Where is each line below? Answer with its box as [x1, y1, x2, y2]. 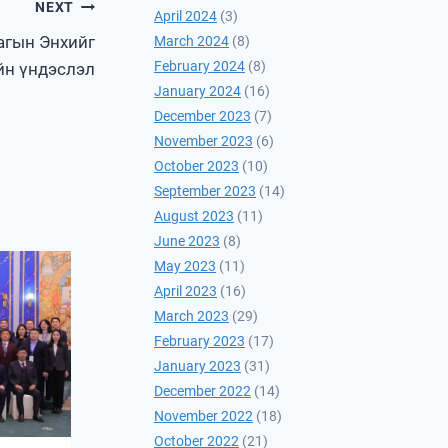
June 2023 [154, 233, 220, 250]
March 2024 [154, 33, 229, 50]
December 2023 [154, 108, 251, 125]
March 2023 [154, 308, 229, 325]
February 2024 [154, 58, 245, 75]
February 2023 [154, 333, 245, 350]
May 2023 [154, 258, 216, 275]
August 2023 [154, 208, 234, 225]
